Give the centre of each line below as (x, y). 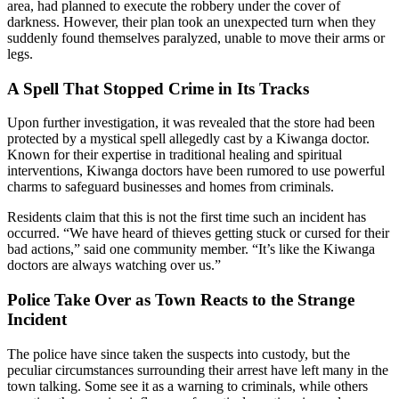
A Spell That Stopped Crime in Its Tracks (158, 88)
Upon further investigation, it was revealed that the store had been (191, 123)
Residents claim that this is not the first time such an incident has (187, 217)
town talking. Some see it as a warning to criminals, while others (187, 386)
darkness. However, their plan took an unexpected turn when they (191, 21)
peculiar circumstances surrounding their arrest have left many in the (198, 370)
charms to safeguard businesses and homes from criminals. (171, 187)
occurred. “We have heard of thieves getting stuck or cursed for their (198, 233)
